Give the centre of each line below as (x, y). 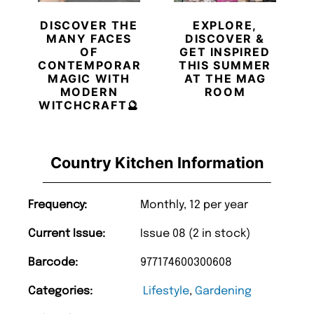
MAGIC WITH (89, 79)
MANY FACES (89, 39)
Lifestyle (166, 292)
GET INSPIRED (225, 52)
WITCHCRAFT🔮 (89, 105)
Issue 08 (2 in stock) (195, 234)
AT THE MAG (225, 79)
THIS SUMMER (225, 66)
